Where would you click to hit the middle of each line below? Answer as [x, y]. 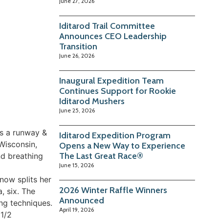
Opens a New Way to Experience [122, 146]
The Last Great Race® [101, 156]
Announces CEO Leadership [113, 36]
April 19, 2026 [77, 210]
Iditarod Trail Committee [107, 26]
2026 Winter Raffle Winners [113, 190]
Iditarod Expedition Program [115, 136]
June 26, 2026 [77, 56]
